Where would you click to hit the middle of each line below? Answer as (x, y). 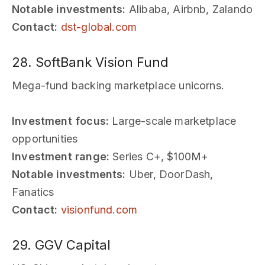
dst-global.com (99, 27)
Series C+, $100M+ (159, 156)
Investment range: (61, 156)
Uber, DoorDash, (169, 174)
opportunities (45, 138)
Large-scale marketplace (173, 121)
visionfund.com (99, 209)
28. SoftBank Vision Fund (90, 62)
